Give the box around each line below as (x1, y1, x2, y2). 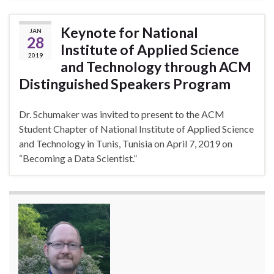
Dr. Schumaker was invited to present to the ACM (19, 108, 224, 120)
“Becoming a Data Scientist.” (19, 152, 137, 165)
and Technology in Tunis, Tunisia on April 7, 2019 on (19, 138, 232, 150)
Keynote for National (61, 24, 198, 42)
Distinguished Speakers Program (19, 75, 231, 93)
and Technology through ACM (61, 58, 251, 76)
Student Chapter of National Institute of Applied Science (19, 123, 254, 135)
